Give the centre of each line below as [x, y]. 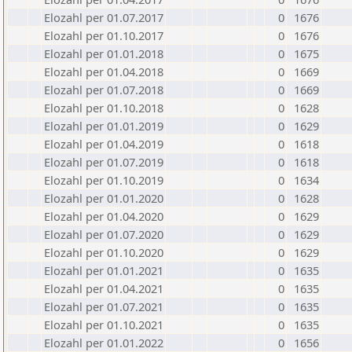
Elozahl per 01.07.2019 [104, 162]
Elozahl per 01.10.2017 [104, 35]
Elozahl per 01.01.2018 [104, 53]
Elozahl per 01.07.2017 [104, 17]
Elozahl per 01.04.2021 [104, 288]
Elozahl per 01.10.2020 [104, 252]
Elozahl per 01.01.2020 [104, 198]
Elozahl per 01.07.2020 [104, 234]
